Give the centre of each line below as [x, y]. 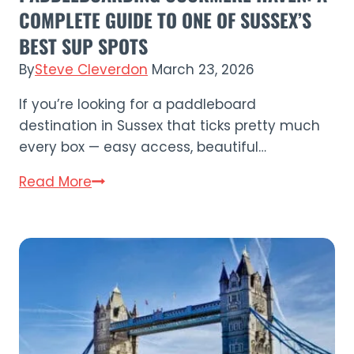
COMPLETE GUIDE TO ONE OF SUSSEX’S [165, 20]
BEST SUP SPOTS [83, 46]
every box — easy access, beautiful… [143, 147]
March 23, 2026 [203, 70]
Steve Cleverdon [91, 70]
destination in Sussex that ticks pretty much [169, 126]
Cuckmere [126, 203]
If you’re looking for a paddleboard [137, 105]
